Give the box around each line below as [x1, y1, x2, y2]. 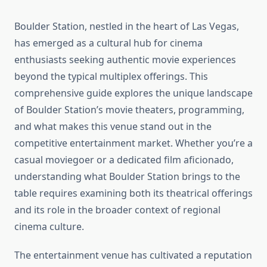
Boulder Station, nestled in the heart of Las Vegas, [14, 20, 239, 33]
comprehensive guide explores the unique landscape [14, 86, 253, 100]
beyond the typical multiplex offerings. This [14, 70, 208, 83]
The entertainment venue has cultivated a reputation [14, 249, 252, 262]
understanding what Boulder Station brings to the [14, 170, 240, 184]
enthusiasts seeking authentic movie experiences [14, 53, 236, 67]
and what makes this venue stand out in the [14, 120, 212, 133]
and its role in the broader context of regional [14, 203, 221, 217]
